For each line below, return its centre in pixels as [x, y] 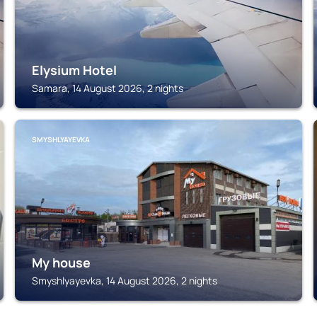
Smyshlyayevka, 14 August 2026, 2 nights [125, 281]
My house [62, 263]
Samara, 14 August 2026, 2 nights [108, 88]
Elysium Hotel [75, 70]
